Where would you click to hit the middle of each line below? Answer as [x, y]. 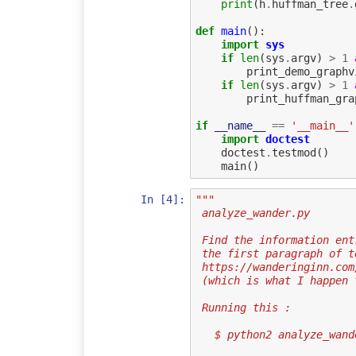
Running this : [246, 308]
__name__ [240, 126]
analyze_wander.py [255, 213]
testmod [294, 153]
